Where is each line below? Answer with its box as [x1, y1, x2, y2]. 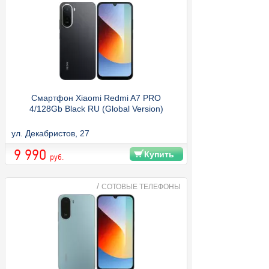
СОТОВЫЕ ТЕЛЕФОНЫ [101, 182, 181, 191]
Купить [144, 149, 174, 159]
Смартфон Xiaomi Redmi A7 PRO [31, 92, 161, 103]
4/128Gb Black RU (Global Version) [29, 103, 163, 113]
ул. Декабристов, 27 [11, 128, 89, 138]
